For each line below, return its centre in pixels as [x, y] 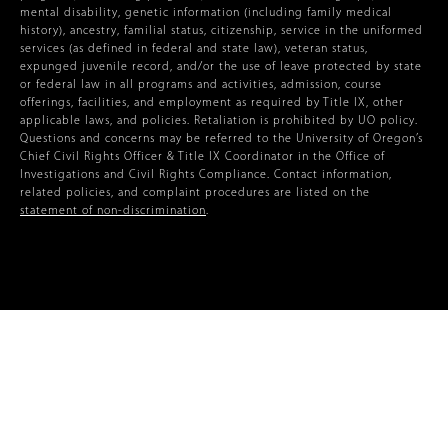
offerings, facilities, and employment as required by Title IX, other [212, 103]
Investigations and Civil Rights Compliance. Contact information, [206, 175]
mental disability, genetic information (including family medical [206, 13]
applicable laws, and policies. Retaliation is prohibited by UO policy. [219, 121]
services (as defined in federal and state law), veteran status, [194, 49]
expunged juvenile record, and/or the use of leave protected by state [221, 67]
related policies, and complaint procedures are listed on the [195, 193]
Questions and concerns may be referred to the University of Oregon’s [221, 139]
